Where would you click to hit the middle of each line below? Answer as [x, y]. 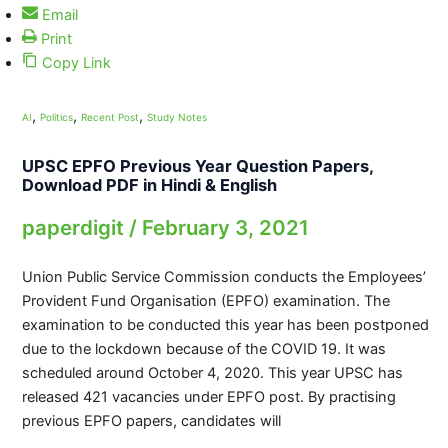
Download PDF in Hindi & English [149, 185]
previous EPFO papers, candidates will [151, 421]
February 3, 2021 [225, 227]
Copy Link [76, 62]
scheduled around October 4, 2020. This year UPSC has [212, 373]
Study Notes [176, 117]
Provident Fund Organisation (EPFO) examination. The [205, 301]
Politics [56, 117]
